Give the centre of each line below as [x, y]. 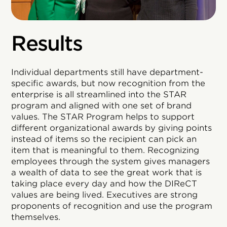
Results [47, 43]
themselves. [36, 217]
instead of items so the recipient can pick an [104, 139]
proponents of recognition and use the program [112, 206]
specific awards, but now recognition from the [108, 83]
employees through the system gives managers [111, 161]
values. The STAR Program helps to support [103, 117]
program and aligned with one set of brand [102, 105]
